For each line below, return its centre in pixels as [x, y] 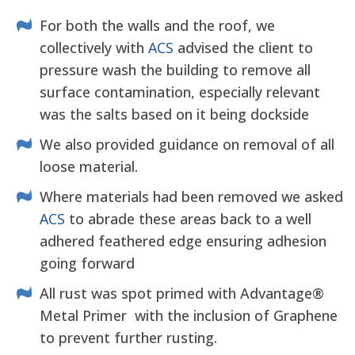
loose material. [89, 167]
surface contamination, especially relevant [180, 92]
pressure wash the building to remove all [175, 70]
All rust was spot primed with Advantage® [182, 294]
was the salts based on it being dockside [174, 115]
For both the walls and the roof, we [157, 26]
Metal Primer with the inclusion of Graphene [189, 316]
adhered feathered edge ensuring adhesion [183, 241]
